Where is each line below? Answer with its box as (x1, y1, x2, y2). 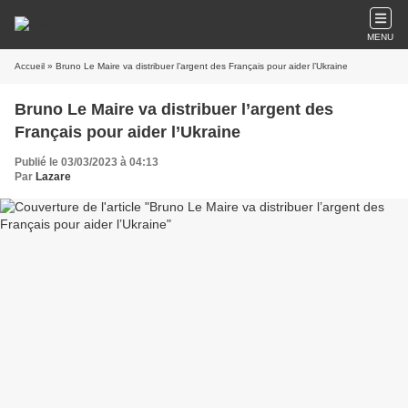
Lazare (36, 170, 71, 183)
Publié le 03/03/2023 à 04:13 (15, 156, 158, 168)
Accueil (15, 61, 45, 71)
